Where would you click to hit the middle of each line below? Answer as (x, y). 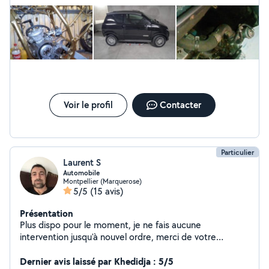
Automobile (81, 173)
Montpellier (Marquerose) (102, 181)
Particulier (237, 152)
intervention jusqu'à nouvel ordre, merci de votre (118, 237)
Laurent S (82, 162)
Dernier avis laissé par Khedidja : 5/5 (97, 261)
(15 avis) (107, 191)
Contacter (180, 105)
